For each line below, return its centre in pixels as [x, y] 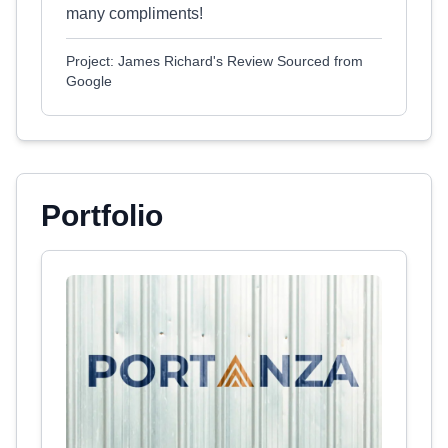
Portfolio [102, 215]
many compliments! [134, 13]
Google [89, 81]
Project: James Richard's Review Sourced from [214, 61]
